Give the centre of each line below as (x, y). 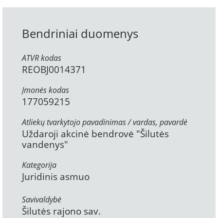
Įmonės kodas (45, 90)
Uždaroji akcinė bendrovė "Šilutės (95, 134)
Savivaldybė (42, 200)
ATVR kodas (42, 58)
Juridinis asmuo (56, 177)
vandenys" (45, 145)
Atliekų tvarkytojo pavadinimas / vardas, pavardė (105, 122)
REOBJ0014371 (54, 70)
